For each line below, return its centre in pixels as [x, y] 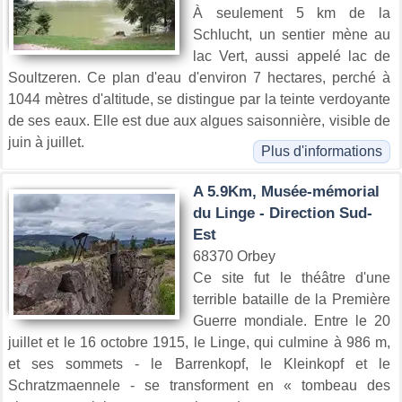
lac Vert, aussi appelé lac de [292, 57]
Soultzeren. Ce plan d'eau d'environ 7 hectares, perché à [199, 78]
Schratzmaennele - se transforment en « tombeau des [199, 386]
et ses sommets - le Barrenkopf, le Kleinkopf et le [199, 364]
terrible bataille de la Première [292, 300]
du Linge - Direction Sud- [283, 214]
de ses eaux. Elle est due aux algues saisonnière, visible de [199, 121]
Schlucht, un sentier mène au [292, 35]
